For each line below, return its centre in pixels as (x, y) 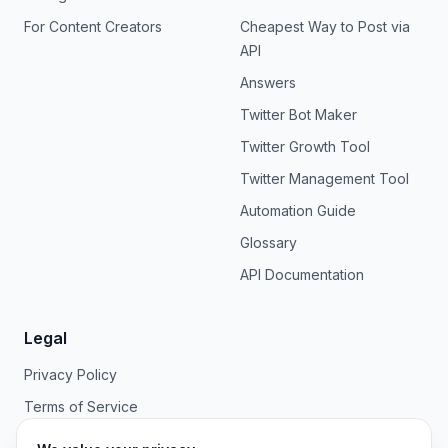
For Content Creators (93, 26)
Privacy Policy (70, 374)
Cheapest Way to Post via (325, 26)
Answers (268, 82)
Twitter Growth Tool (305, 146)
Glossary (268, 242)
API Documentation (302, 274)
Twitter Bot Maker (298, 114)
